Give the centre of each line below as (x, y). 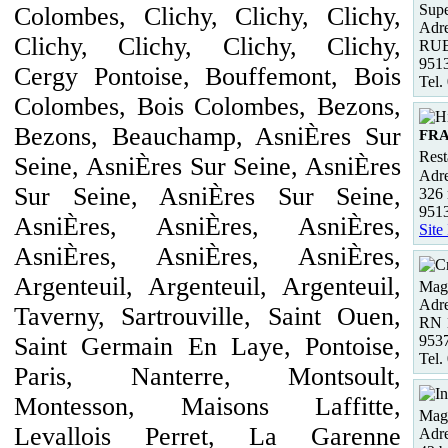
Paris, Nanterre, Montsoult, (207, 376)
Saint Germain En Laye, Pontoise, (207, 346)
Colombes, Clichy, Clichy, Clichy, (207, 16)
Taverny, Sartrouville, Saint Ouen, (207, 316)
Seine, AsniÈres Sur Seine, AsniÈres (207, 166)
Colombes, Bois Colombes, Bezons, (207, 106)
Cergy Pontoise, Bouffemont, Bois (207, 76)
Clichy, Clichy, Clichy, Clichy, (207, 46)
